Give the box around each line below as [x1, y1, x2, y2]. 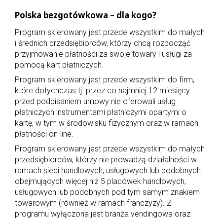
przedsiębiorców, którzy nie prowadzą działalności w [15, 154, 197, 164]
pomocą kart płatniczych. [15, 60, 104, 70]
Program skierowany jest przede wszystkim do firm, [15, 74, 194, 84]
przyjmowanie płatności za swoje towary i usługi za [15, 49, 192, 59]
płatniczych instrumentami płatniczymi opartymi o [15, 107, 186, 117]
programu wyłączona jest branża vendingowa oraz [15, 209, 190, 219]
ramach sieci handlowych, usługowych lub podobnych [15, 165, 201, 175]
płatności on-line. [15, 129, 74, 139]
